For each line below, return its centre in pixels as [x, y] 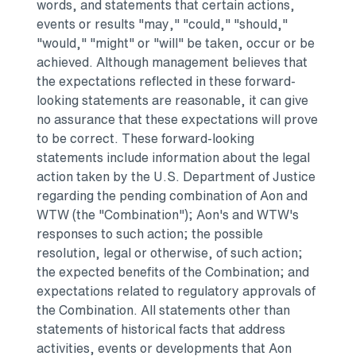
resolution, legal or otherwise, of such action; [170, 253]
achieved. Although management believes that [172, 62]
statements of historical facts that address [161, 329]
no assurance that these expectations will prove [177, 120]
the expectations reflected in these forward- [166, 81]
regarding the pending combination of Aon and [172, 196]
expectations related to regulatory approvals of [176, 291]
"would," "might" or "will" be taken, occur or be [176, 43]
